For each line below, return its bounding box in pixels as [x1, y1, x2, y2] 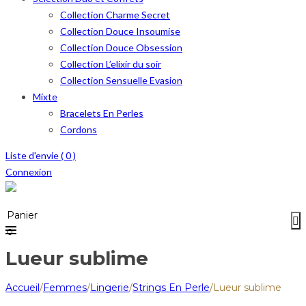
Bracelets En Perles [60, 107, 143, 119]
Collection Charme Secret [60, 9, 170, 20]
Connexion [5, 166, 52, 178]
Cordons [60, 124, 97, 135]
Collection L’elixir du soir [60, 58, 161, 70]
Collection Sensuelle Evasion [60, 74, 182, 86]
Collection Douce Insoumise [60, 25, 180, 37]
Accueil [5, 281, 40, 294]
